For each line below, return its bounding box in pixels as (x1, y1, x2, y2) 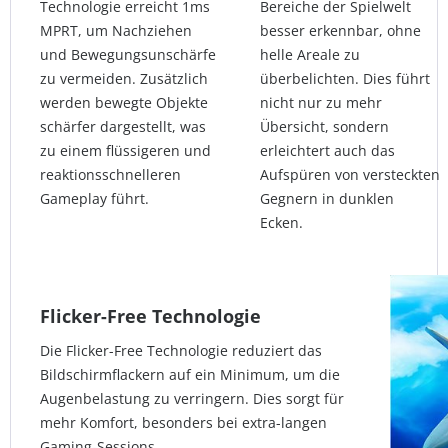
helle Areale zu (260, 45, 360, 65)
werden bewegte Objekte (40, 93, 208, 113)
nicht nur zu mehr (260, 93, 382, 113)
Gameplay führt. (40, 189, 149, 209)
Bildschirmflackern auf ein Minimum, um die (40, 365, 340, 385)
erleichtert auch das (260, 141, 395, 161)
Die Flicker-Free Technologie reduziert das (40, 341, 322, 361)
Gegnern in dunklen (260, 189, 394, 209)
